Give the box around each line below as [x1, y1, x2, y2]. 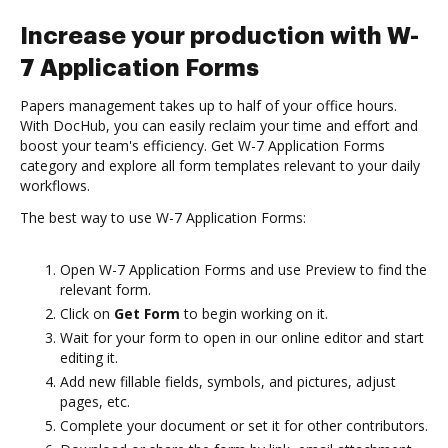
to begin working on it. [180, 304, 328, 323]
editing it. [60, 348, 118, 367]
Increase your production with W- [20, 24, 419, 48]
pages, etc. [60, 392, 130, 411]
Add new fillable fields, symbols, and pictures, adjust [60, 372, 396, 391]
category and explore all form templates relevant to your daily [20, 156, 420, 175]
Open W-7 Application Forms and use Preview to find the [60, 260, 427, 279]
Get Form [114, 304, 180, 323]
